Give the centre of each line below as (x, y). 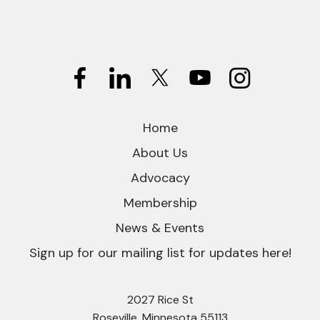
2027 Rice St (160, 299)
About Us (160, 152)
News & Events (160, 227)
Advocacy (160, 177)
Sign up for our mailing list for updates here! (160, 252)
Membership (160, 202)
